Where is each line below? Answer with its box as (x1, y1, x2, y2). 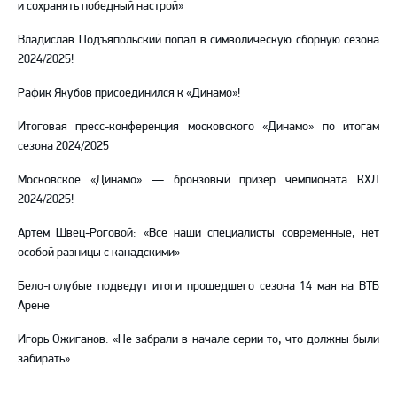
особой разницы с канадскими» (18, 244, 180, 260)
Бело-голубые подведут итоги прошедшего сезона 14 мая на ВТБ (18, 277, 379, 293)
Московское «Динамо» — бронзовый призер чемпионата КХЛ (18, 171, 379, 187)
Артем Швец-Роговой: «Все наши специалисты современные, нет (18, 224, 379, 240)
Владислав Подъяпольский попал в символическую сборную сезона (18, 31, 379, 47)
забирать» (18, 350, 70, 366)
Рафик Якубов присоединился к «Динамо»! (18, 84, 240, 100)
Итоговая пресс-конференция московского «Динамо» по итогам (18, 118, 379, 134)
